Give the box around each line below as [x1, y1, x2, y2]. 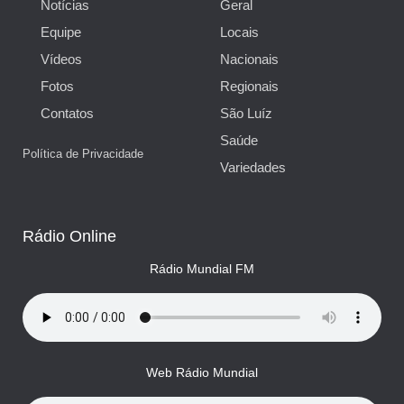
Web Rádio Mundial [146, 365, 258, 380]
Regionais [220, 78, 279, 94]
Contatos [41, 106, 94, 121]
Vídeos [41, 51, 82, 67]
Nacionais [220, 51, 279, 67]
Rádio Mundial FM [150, 262, 254, 276]
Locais [220, 24, 259, 40]
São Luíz [220, 106, 272, 121]
